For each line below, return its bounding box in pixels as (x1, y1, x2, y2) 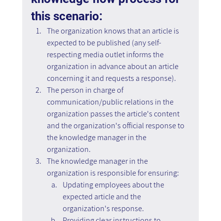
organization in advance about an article (46, 61, 180, 72)
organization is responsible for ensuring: (46, 167, 179, 178)
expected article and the (62, 191, 143, 202)
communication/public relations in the (46, 96, 175, 107)
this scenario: (31, 9, 103, 23)
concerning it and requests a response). (46, 73, 176, 83)
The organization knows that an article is (46, 25, 181, 36)
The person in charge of (46, 84, 125, 95)
